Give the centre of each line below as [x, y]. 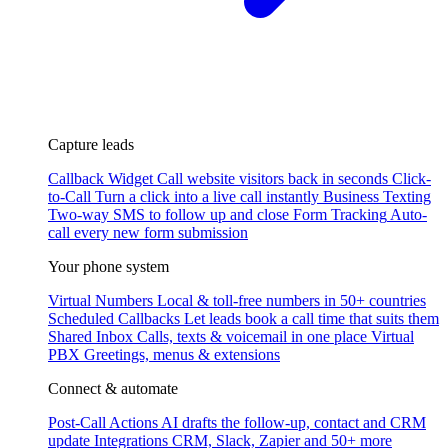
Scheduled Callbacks [114, 318]
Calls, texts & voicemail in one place [252, 336]
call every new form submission [148, 232]
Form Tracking [340, 214]
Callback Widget [100, 178]
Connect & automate [113, 388]
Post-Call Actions [103, 422]
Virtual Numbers [100, 300]
